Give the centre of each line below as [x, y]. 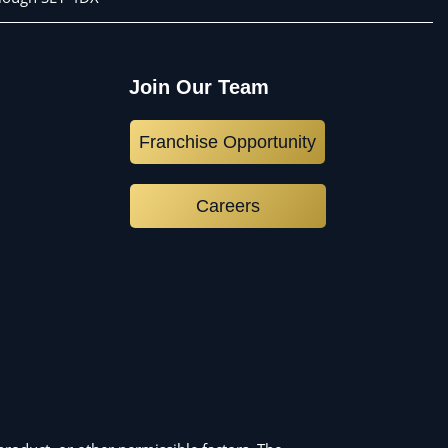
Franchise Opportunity [227, 141]
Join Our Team [198, 86]
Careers [227, 205]
